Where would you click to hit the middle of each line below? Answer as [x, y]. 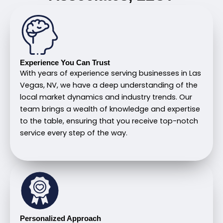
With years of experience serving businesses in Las [111, 73]
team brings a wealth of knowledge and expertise [110, 109]
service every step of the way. [74, 133]
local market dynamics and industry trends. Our [106, 97]
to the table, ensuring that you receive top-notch [109, 121]
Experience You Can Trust [65, 63]
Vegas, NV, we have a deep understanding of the [109, 85]
